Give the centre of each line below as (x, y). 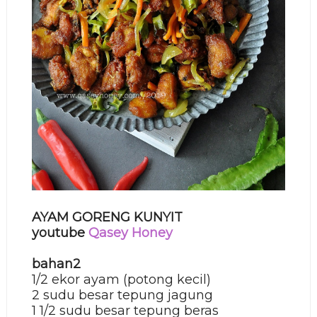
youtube (60, 233)
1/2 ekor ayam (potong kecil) (121, 280)
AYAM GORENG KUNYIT (107, 218)
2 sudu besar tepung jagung (122, 295)
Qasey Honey (130, 233)
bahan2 (56, 264)
